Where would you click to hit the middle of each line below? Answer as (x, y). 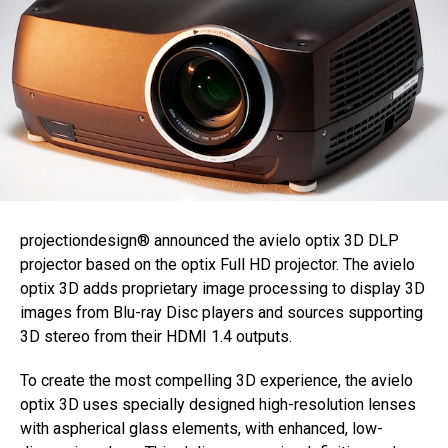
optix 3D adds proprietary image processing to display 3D (222, 289)
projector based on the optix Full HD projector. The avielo (217, 265)
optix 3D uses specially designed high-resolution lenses (218, 405)
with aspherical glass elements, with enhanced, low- (201, 429)
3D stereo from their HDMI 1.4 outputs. (156, 337)
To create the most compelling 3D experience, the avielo (216, 381)
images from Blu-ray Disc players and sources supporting (221, 313)
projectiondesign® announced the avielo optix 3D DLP (209, 241)
